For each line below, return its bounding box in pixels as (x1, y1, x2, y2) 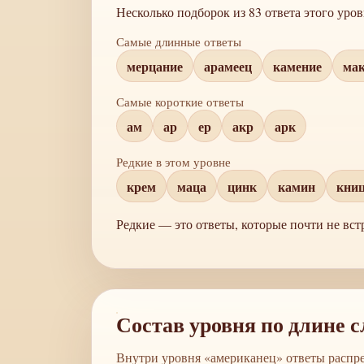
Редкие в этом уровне (116, 154, 231, 170)
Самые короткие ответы (116, 93, 244, 110)
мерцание (127, 56, 183, 76)
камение (273, 56, 322, 76)
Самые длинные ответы (116, 33, 241, 50)
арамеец (204, 56, 252, 76)
